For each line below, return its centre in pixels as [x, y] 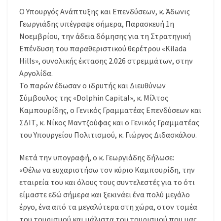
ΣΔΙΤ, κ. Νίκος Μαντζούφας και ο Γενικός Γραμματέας [109, 123]
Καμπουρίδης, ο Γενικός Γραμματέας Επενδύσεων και [110, 110]
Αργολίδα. [36, 73]
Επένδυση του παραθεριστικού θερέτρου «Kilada [103, 49]
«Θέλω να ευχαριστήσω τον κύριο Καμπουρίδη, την [107, 170]
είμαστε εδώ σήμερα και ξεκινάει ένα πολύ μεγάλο [105, 195]
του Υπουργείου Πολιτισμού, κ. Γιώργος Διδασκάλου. [108, 135]
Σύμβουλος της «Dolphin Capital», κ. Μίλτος [94, 98]
